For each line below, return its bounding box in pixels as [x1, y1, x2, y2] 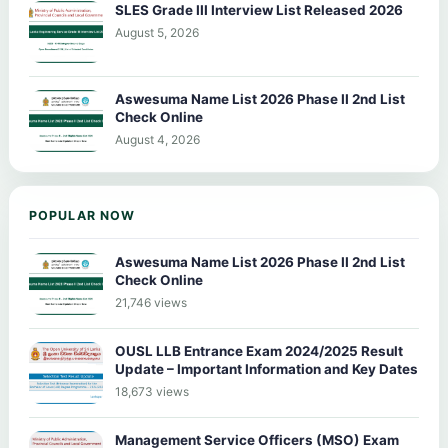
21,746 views [115, 294, 187, 310]
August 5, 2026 [115, 24, 199, 40]
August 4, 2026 [115, 131, 200, 147]
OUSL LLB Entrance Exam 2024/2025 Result [115, 342, 403, 359]
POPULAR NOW [29, 207, 136, 223]
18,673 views [115, 383, 189, 399]
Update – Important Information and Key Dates [115, 360, 418, 377]
